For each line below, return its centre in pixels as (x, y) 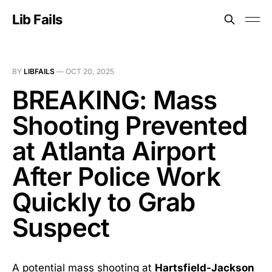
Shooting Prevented (130, 125)
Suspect (61, 227)
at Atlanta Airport (114, 151)
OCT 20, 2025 (90, 71)
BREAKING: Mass (115, 100)
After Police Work (116, 176)
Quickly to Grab (104, 202)
